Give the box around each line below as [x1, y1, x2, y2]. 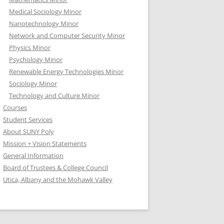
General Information [3, 151, 63, 160]
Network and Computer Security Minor [9, 31, 125, 40]
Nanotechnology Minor [9, 19, 78, 28]
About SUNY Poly [3, 127, 54, 136]
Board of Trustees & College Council [3, 163, 108, 172]
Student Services [3, 115, 52, 124]
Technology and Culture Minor [9, 91, 99, 100]
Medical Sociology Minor [9, 7, 81, 16]
